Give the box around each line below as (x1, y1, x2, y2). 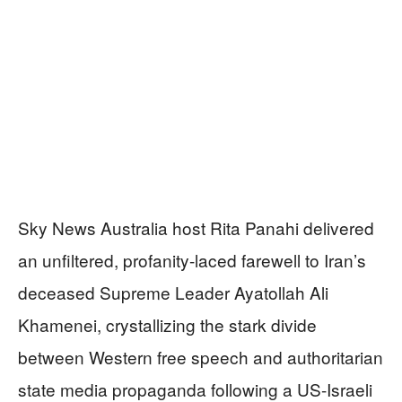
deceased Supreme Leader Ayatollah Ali (18, 279, 328, 304)
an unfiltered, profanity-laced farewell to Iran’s (18, 247, 366, 272)
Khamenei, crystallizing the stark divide (18, 311, 317, 336)
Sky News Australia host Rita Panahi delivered (18, 214, 374, 240)
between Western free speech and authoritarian (18, 344, 383, 369)
